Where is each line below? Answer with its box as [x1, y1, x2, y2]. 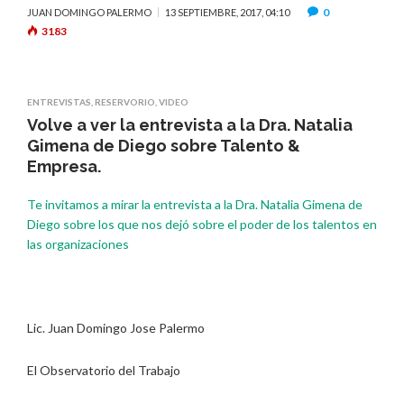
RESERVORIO [95, 96, 155, 108]
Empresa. [27, 157, 101, 177]
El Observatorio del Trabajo [27, 362, 180, 378]
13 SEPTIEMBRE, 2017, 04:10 [165, 6, 289, 19]
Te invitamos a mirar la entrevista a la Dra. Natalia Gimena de [27, 197, 363, 213]
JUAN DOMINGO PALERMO [27, 6, 151, 19]
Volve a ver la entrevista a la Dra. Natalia [27, 115, 353, 135]
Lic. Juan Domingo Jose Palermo [27, 320, 205, 336]
